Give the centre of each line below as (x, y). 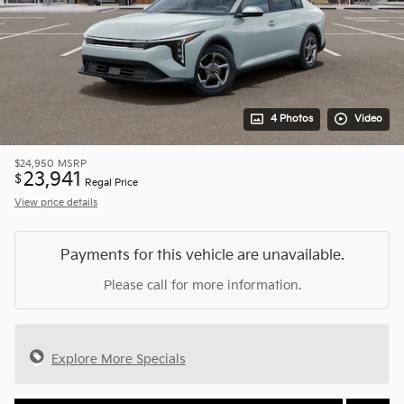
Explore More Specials (119, 359)
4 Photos (292, 119)
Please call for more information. (202, 285)
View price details (56, 202)
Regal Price (111, 183)
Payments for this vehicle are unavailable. (202, 255)
